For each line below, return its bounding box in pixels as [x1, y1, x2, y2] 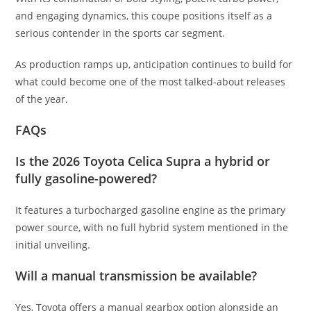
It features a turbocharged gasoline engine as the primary [15, 203, 286, 217]
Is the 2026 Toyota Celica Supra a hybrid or [15, 152, 271, 169]
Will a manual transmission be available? [15, 267, 258, 284]
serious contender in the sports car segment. [15, 26, 226, 40]
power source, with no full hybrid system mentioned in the [15, 220, 289, 234]
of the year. [15, 92, 69, 106]
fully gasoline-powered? [15, 169, 158, 187]
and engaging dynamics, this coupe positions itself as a [15, 8, 273, 22]
